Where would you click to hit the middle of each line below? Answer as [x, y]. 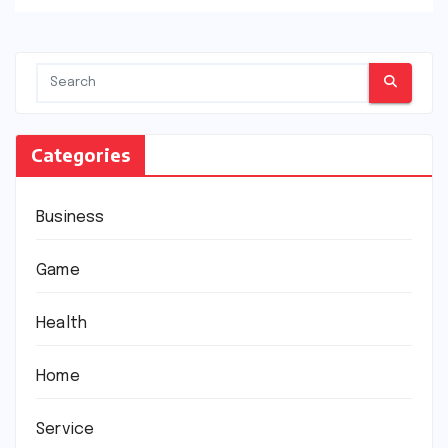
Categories [80, 154]
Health [62, 323]
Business [70, 217]
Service [65, 429]
